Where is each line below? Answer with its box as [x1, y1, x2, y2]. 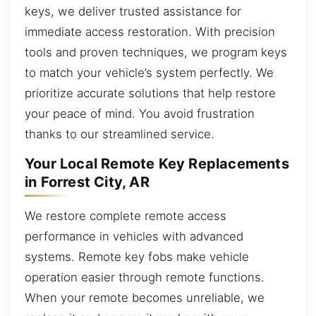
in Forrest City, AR [25, 174, 150, 191]
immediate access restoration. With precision [25, 24, 275, 39]
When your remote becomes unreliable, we [25, 290, 265, 305]
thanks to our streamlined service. [25, 126, 214, 141]
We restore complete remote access [25, 208, 226, 223]
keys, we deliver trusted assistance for [25, 4, 241, 18]
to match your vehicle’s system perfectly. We [25, 65, 274, 80]
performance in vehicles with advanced [25, 229, 243, 243]
